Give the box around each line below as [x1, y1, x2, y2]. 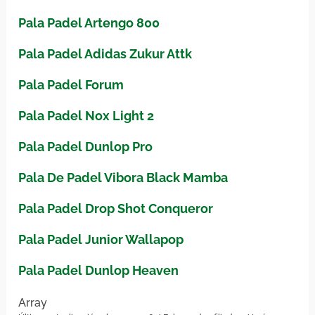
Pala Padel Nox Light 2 [18, 108, 155, 124]
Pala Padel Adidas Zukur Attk [18, 46, 193, 62]
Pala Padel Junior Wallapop [18, 232, 184, 247]
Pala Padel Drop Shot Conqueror [18, 201, 214, 217]
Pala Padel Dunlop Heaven [18, 263, 179, 278]
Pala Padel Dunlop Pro [18, 139, 153, 155]
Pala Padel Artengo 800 [18, 15, 160, 31]
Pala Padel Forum [18, 77, 124, 93]
